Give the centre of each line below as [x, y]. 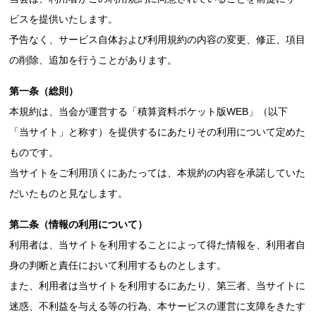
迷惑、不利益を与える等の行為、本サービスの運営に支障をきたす [158, 306]
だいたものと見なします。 [69, 193]
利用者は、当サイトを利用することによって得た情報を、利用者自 [158, 245]
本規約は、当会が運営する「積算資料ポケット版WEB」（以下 [149, 111]
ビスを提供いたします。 [64, 19]
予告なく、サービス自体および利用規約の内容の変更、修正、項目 [158, 39]
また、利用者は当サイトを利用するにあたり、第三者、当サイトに [158, 286]
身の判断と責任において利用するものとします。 [118, 265]
